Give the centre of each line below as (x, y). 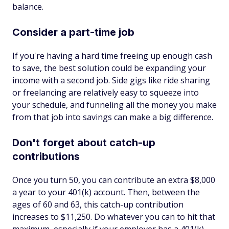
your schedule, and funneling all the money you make (114, 105)
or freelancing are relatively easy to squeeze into (106, 93)
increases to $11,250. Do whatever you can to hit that (114, 217)
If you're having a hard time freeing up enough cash (112, 56)
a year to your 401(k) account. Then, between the (106, 192)
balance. (28, 7)
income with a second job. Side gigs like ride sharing (111, 80)
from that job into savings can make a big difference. (113, 117)
